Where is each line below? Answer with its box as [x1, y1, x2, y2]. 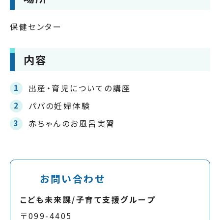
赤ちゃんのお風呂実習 [28, 117, 115, 130]
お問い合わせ [40, 171, 105, 186]
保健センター [10, 20, 62, 32]
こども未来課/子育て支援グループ [20, 193, 155, 206]
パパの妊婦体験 [28, 100, 91, 112]
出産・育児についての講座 [28, 82, 131, 94]
